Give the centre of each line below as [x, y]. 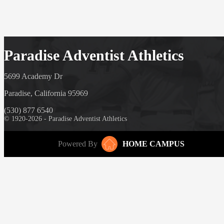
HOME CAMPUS [153, 143]
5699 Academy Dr [33, 76]
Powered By [78, 143]
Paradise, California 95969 [46, 93]
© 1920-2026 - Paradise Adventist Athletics [65, 118]
